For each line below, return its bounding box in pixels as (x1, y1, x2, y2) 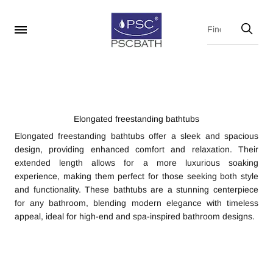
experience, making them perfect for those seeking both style (15, 171, 258, 181)
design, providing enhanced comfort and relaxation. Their (15, 144, 258, 154)
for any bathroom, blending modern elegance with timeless (15, 198, 258, 208)
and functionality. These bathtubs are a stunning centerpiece (15, 185, 258, 194)
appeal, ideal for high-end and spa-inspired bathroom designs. (15, 211, 255, 221)
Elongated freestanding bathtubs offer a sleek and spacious (15, 131, 258, 141)
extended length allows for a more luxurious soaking (15, 158, 258, 168)
